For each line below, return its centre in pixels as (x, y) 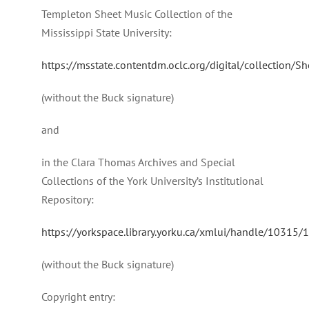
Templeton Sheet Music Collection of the (137, 14)
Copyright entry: (78, 297)
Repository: (68, 200)
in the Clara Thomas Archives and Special (138, 162)
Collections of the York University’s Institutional (152, 181)
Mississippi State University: (107, 33)
